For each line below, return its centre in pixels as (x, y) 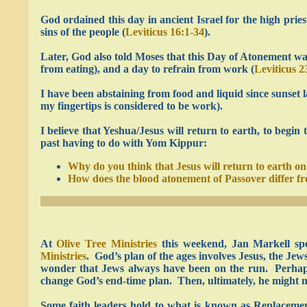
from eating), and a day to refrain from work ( (147, 69)
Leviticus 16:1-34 (164, 32)
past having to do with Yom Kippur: (123, 143)
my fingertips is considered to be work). (131, 106)
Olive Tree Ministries (107, 244)
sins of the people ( (83, 32)
